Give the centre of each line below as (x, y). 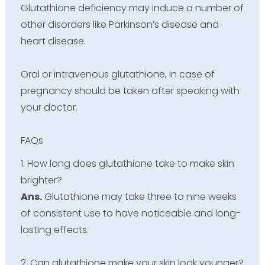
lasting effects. (54, 230)
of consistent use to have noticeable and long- (130, 213)
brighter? (41, 180)
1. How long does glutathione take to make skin (127, 163)
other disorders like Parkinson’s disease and (119, 24)
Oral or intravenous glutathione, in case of (117, 74)
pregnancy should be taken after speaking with (130, 91)
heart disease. (53, 41)
